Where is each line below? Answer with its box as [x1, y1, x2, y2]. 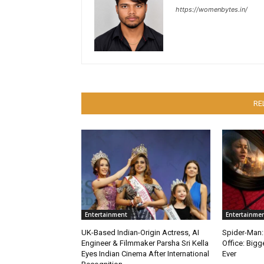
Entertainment [85, 210, 127, 219]
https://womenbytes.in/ [176, 5, 247, 14]
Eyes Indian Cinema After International [81, 249, 209, 259]
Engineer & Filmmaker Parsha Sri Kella [81, 239, 209, 248]
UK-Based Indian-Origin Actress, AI [81, 228, 199, 237]
